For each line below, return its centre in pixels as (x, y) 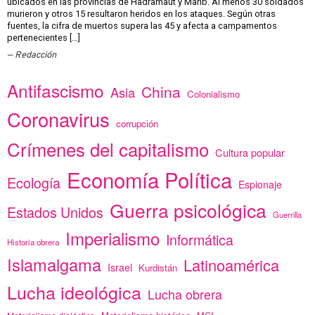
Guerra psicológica (188, 210)
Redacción (36, 55)
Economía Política (149, 180)
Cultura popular (250, 153)
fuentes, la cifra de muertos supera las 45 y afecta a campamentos (142, 26)
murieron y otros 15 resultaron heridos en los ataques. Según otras (141, 14)
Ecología (34, 183)
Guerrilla (287, 215)
